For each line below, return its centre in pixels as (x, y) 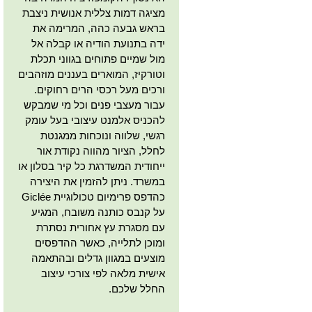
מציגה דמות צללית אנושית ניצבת (94, 13)
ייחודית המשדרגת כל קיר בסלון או (92, 166)
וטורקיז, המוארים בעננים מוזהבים (92, 74)
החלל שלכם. (137, 289)
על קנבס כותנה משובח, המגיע (99, 212)
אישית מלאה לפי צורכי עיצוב (103, 273)
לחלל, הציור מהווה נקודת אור (101, 151)
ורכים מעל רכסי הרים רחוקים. (100, 89)
